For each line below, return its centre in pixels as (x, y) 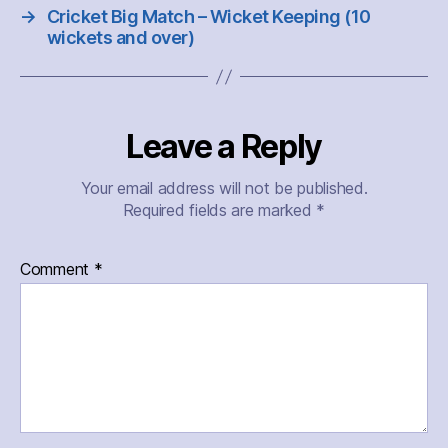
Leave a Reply (224, 147)
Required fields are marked (219, 210)
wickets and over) (120, 38)
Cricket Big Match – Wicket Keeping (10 (208, 17)
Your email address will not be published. (224, 188)
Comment (57, 269)
